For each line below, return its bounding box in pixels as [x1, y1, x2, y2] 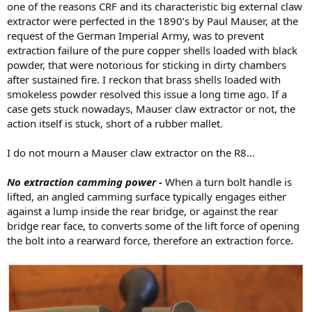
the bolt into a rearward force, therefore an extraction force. [7, 233, 293, 247]
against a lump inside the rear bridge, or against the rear [7, 203, 278, 218]
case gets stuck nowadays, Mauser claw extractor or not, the [7, 101, 295, 116]
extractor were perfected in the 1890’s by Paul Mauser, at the [7, 13, 298, 28]
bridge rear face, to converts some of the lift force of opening [7, 218, 299, 233]
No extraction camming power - [7, 174, 162, 189]
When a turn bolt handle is [162, 174, 292, 189]
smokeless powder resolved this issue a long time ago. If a [7, 86, 287, 101]
